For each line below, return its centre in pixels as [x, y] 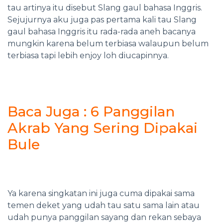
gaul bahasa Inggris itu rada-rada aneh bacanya [102, 31]
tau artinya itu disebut [53, 7]
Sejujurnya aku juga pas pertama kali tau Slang [102, 19]
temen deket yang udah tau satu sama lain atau [104, 205]
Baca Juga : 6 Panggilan [91, 111]
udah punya [33, 217]
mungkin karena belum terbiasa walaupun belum [108, 43]
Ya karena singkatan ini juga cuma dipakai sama [101, 193]
